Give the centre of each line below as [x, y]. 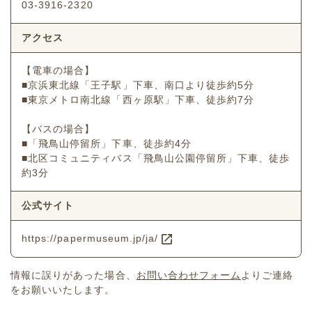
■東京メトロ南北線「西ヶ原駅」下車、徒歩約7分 [138, 100]
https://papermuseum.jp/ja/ [90, 239]
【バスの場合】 [58, 129]
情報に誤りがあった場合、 [73, 275]
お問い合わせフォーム [189, 275]
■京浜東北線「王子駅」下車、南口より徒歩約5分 [138, 85]
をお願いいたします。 [63, 289]
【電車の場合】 [58, 71]
